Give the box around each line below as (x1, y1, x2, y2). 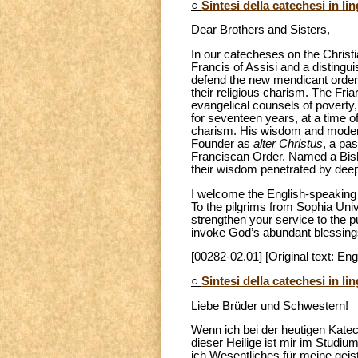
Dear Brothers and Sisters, (191, 23, 330, 37)
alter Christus (253, 137, 323, 150)
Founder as (191, 137, 253, 150)
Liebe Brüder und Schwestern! (191, 299, 348, 312)
